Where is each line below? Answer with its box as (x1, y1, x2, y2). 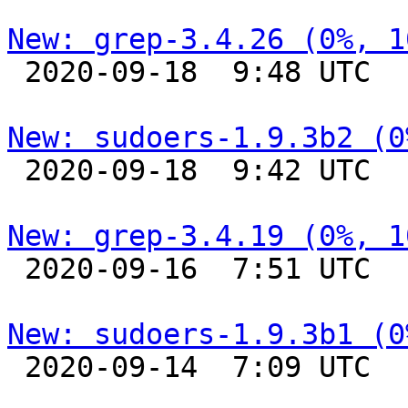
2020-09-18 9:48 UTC (7, 56, 25, 88)
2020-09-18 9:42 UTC (7, 154, 25, 187)
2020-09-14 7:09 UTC (7, 351, 25, 383)
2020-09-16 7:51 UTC (7, 252, 25, 285)
